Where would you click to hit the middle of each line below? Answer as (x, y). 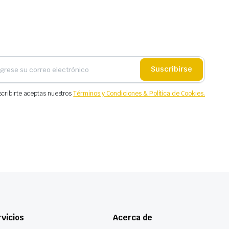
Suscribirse (171, 69)
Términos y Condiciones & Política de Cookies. (139, 93)
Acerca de (133, 218)
